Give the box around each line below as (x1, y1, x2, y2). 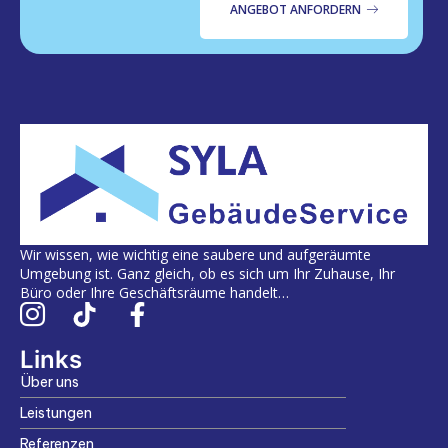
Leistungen (20, 403, 92, 422)
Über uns (20, 372, 79, 391)
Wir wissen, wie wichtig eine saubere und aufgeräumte (20, 244, 371, 264)
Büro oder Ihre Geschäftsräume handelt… (20, 282, 289, 302)
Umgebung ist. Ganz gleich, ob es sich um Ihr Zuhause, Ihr (20, 263, 395, 283)
